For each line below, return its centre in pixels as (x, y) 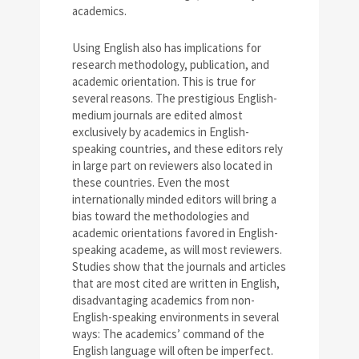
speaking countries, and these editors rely (177, 149)
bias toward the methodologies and (161, 216)
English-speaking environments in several (175, 317)
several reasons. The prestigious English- (175, 99)
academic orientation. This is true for (164, 82)
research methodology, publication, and (171, 65)
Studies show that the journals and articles (179, 267)
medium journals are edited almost (157, 115)
